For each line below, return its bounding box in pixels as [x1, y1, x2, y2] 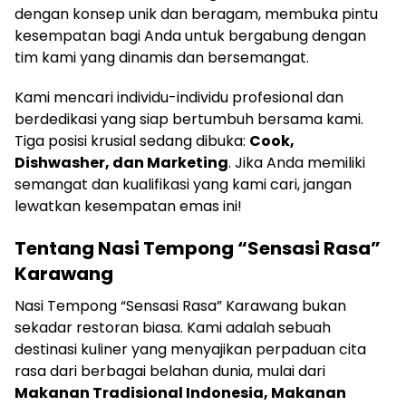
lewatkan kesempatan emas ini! [14, 196, 242, 217]
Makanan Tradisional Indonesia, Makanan [14, 382, 346, 403]
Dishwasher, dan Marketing [14, 152, 228, 173]
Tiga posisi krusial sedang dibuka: [14, 130, 249, 151]
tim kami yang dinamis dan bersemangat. [14, 47, 309, 68]
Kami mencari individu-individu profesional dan [14, 87, 343, 108]
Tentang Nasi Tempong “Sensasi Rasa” [14, 236, 381, 261]
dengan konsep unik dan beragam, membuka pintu [14, 4, 378, 24]
